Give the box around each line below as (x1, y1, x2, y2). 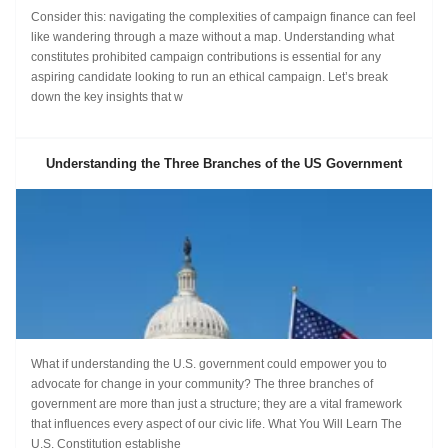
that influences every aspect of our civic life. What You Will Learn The (31, 417, 402, 431)
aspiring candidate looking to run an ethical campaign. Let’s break (31, 70, 388, 84)
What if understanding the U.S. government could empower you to (31, 357, 387, 371)
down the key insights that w (31, 90, 183, 104)
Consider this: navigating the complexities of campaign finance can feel (31, 10, 416, 24)
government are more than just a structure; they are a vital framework (31, 397, 402, 411)
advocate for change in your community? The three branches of (31, 377, 373, 391)
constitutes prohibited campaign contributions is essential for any (31, 50, 381, 64)
